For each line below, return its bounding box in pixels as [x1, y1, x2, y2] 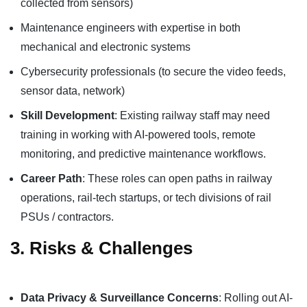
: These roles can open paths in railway [82, 173, 272, 184]
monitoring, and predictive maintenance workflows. [21, 148, 266, 160]
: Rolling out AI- [219, 292, 293, 304]
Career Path [21, 173, 82, 184]
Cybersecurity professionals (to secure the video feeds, [21, 66, 286, 77]
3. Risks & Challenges [10, 238, 193, 258]
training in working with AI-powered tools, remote [21, 129, 256, 140]
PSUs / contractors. [21, 211, 114, 223]
